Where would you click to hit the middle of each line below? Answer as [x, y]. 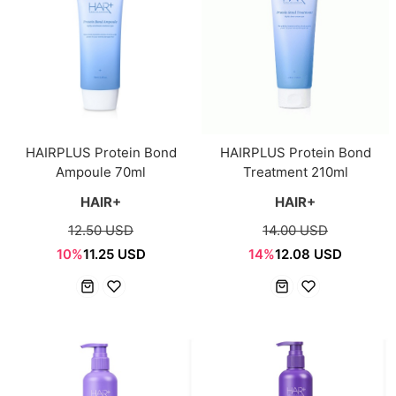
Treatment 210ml [295, 172]
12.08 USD [308, 255]
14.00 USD [295, 231]
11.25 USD [114, 255]
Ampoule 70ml [101, 172]
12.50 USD [101, 231]
